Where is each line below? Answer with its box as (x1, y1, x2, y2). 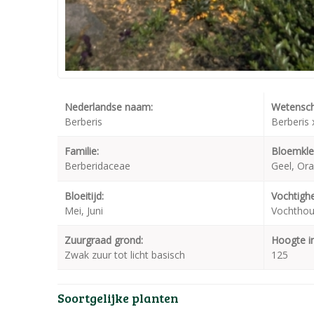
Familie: (64, 144, 99, 158)
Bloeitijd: (64, 189, 104, 203)
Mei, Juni (64, 204, 103, 218)
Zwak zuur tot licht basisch (64, 248, 185, 262)
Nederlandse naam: (64, 100, 153, 114)
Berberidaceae (64, 159, 130, 173)
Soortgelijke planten (57, 289, 179, 307)
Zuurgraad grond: (64, 233, 143, 247)
